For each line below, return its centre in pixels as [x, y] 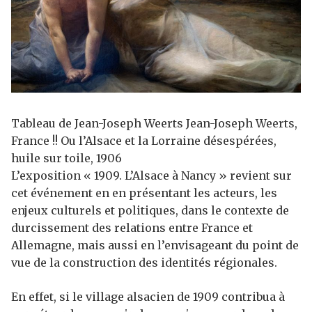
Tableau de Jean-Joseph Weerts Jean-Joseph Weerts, [154, 123]
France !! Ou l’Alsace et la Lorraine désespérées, [144, 141]
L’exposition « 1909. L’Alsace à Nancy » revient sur [151, 175]
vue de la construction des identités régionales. [144, 263]
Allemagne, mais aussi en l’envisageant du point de [155, 245]
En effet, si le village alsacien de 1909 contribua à [148, 297]
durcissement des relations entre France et [132, 228]
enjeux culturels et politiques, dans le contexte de [150, 210]
